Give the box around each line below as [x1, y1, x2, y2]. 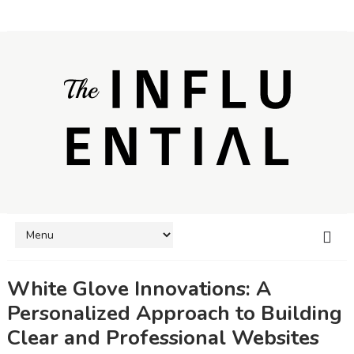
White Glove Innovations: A [6, 274, 271, 303]
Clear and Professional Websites [6, 323, 319, 352]
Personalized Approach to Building [6, 299, 342, 327]
